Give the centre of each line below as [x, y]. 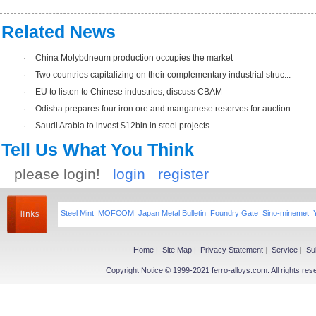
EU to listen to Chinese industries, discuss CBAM [129, 92]
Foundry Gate [234, 213]
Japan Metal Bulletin [172, 213]
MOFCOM [116, 213]
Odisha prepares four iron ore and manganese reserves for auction [163, 109]
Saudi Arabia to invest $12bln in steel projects [122, 126]
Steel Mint [77, 213]
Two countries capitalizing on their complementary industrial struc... [163, 75]
